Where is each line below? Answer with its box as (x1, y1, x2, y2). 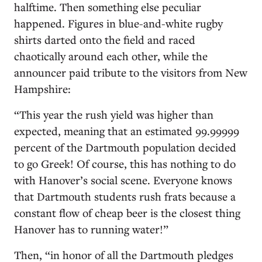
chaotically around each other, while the (14, 49, 208, 63)
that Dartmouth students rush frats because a (14, 189, 236, 204)
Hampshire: (14, 81, 71, 96)
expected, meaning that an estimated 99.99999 (14, 123, 239, 138)
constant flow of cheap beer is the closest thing (14, 205, 240, 220)
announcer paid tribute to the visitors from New (14, 65, 247, 80)
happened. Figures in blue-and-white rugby (14, 16, 223, 30)
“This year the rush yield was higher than (14, 107, 213, 122)
